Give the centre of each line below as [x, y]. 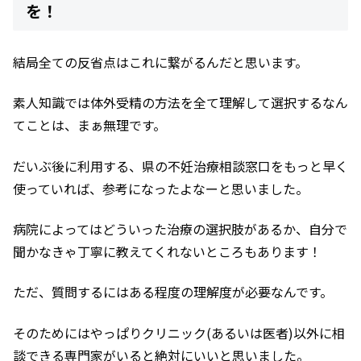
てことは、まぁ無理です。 [89, 125]
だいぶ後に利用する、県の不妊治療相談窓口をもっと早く [180, 166]
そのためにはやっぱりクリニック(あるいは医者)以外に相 [179, 332]
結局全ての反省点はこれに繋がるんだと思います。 [160, 62]
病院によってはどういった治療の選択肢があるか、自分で [180, 229]
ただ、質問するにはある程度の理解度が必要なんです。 [173, 292]
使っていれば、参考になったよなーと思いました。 [161, 188]
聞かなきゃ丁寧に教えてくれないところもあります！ [167, 252]
